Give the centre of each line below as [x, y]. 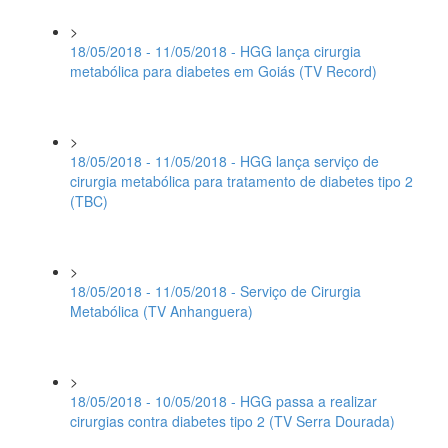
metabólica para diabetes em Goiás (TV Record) [223, 71]
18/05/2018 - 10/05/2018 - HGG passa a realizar [223, 401]
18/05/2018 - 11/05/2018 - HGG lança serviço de [224, 161]
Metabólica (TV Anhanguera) [161, 311]
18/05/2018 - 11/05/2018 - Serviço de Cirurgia [215, 291]
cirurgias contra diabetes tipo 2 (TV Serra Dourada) [232, 421]
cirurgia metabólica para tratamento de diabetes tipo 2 [241, 181]
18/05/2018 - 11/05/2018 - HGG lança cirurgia [215, 51]
